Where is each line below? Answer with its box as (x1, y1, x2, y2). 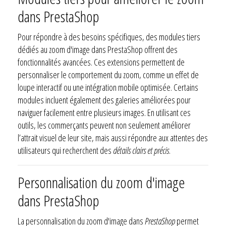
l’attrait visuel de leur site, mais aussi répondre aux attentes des (18, 131, 208, 144)
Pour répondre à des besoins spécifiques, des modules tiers (18, 30, 200, 43)
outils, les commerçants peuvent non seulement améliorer (18, 119, 191, 131)
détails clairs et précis (113, 144, 169, 156)
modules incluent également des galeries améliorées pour (18, 93, 191, 106)
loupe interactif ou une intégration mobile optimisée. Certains (18, 81, 198, 93)
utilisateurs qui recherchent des (18, 144, 113, 156)
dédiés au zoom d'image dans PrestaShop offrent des (18, 43, 178, 55)
